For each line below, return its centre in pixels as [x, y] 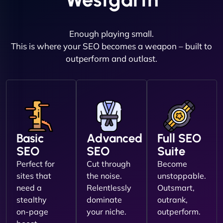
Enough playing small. [111, 34]
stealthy [32, 200]
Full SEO [179, 138]
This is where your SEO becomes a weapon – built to [111, 46]
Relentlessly [109, 188]
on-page [32, 212]
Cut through [109, 164]
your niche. [107, 212]
